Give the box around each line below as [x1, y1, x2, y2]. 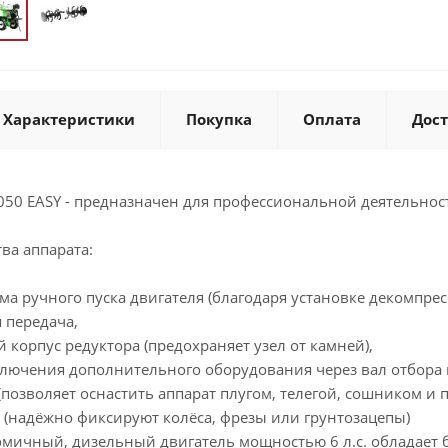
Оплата [303, 109, 361, 129]
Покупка [186, 109, 252, 129]
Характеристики [3, 109, 135, 129]
